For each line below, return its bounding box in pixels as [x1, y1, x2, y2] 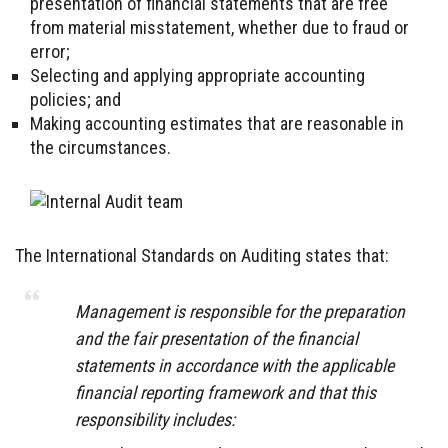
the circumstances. [30, 136, 171, 158]
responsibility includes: [75, 408, 235, 430]
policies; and [30, 88, 121, 110]
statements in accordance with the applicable [75, 354, 394, 376]
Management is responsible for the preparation [75, 300, 405, 322]
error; [30, 40, 70, 62]
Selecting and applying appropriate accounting [30, 64, 365, 86]
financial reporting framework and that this [75, 381, 376, 403]
